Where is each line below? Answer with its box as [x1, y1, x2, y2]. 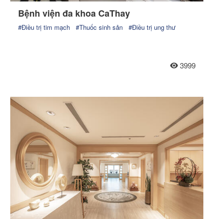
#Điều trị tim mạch [18, 22, 70, 32]
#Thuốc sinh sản [76, 22, 123, 32]
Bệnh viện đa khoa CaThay [18, 6, 131, 20]
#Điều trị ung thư [129, 22, 176, 32]
